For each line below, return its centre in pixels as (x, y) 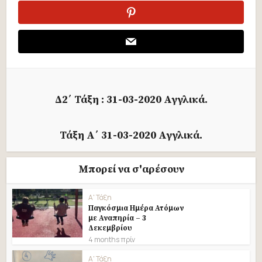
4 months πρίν (112, 239)
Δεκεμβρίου (111, 228)
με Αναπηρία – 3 (118, 218)
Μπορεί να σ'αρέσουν (131, 169)
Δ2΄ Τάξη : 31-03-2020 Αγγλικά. (131, 100)
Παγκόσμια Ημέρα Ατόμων (136, 208)
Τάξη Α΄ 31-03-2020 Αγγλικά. (131, 135)
